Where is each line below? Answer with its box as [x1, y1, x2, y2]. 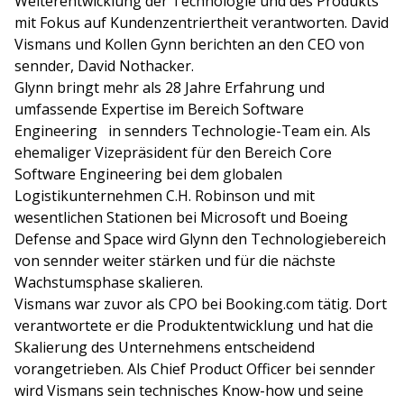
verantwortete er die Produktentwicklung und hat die [14, 316, 373, 336]
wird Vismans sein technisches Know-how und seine [14, 381, 363, 401]
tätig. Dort [314, 294, 387, 315]
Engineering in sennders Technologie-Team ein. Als [14, 121, 371, 142]
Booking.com [225, 294, 314, 315]
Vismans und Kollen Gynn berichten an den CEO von [14, 34, 364, 55]
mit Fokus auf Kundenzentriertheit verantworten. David [14, 13, 389, 33]
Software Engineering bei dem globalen [14, 164, 282, 185]
